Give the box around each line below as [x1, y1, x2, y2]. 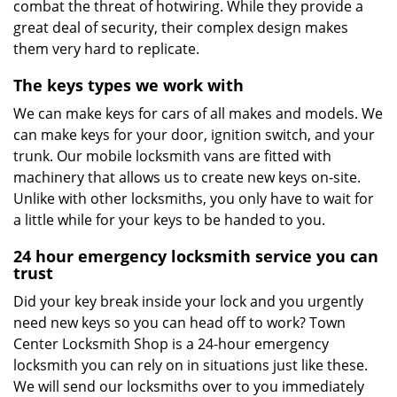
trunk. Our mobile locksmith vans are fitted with [13, 146, 331, 166]
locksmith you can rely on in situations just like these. [13, 355, 368, 375]
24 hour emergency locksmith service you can [13, 245, 378, 267]
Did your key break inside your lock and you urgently [13, 292, 363, 311]
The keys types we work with [13, 74, 244, 96]
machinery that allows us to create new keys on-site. [13, 167, 361, 187]
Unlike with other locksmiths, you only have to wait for [13, 189, 374, 208]
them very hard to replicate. [13, 39, 203, 58]
